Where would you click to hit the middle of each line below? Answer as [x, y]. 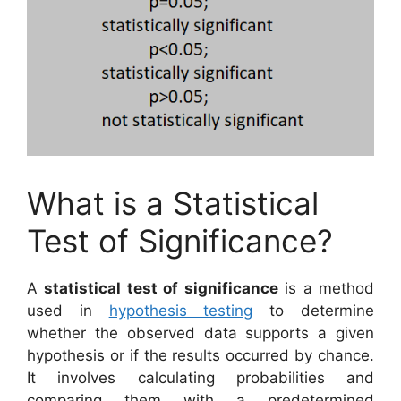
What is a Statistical [173, 203]
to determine [314, 311]
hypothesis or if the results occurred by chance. [200, 355]
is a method [326, 288]
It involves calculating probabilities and [200, 378]
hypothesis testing [181, 311]
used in [68, 311]
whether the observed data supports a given [200, 333]
